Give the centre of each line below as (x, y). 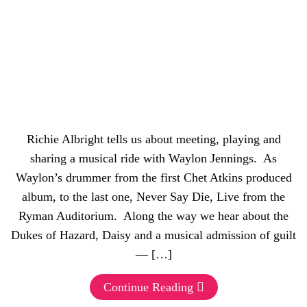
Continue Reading (148, 287)
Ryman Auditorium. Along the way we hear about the (153, 216)
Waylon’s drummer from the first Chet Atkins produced (153, 177)
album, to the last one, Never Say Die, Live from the (153, 197)
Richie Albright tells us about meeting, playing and (153, 139)
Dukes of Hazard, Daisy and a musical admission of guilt (153, 235)
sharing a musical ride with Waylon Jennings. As (153, 158)
